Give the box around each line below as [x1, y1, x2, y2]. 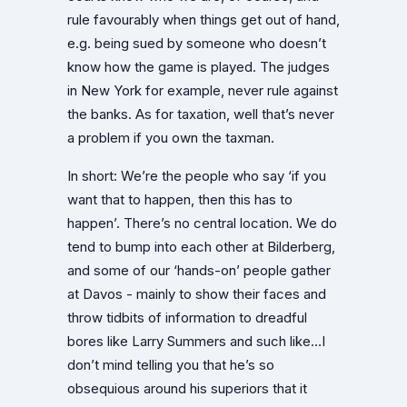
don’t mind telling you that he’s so [67, 356, 274, 373]
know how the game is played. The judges [67, 58, 330, 75]
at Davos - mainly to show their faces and [67, 285, 326, 303]
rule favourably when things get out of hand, [67, 11, 340, 28]
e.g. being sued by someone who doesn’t [67, 35, 326, 52]
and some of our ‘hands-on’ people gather [67, 262, 331, 279]
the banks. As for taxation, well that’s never [67, 105, 334, 123]
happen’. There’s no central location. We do [67, 214, 337, 232]
